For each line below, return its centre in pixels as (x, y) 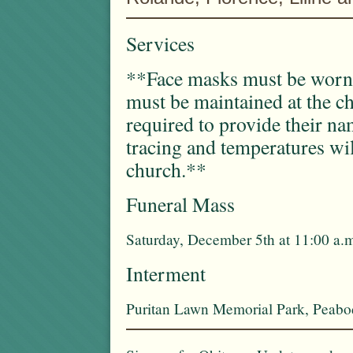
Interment (166, 273)
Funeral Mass (180, 204)
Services (160, 43)
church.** (166, 169)
